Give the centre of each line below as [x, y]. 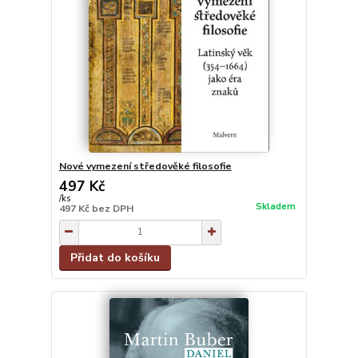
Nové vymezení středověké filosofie [145, 166]
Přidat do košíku [115, 257]
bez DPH [112, 208]
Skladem [275, 207]
